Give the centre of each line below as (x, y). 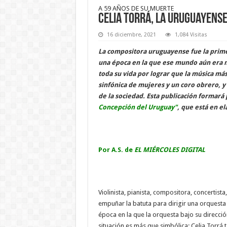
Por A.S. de (116, 149)
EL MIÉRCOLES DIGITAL (169, 149)
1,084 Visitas (191, 34)
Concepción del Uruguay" (138, 107)
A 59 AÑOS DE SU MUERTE (136, 8)
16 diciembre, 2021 (131, 34)
